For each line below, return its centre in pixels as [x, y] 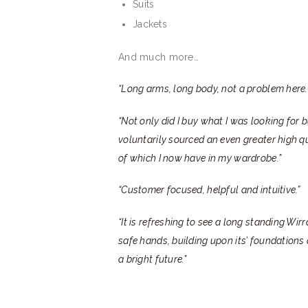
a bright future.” [153, 259]
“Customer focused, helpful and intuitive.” [209, 190]
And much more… [158, 57]
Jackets [150, 24]
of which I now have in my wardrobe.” [200, 158]
